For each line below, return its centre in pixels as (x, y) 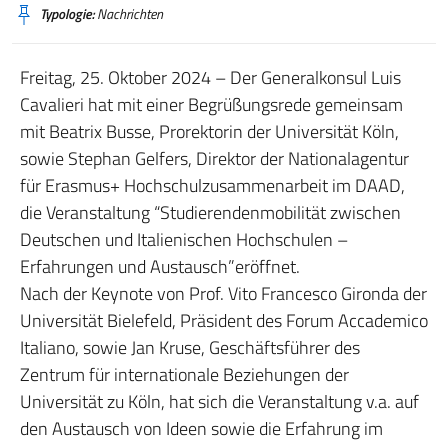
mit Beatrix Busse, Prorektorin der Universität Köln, (209, 131)
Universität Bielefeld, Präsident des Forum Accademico (224, 320)
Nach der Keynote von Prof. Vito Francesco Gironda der (223, 293)
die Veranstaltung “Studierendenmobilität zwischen (210, 212)
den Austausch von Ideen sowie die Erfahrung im (201, 428)
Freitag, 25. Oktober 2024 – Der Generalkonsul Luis (210, 77)
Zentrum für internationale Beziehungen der (184, 374)
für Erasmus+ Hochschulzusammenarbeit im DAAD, (212, 185)
